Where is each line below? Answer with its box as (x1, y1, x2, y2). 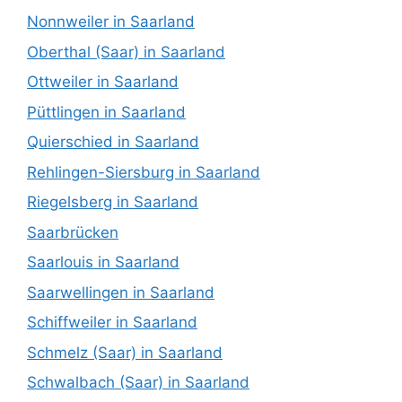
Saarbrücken (27, 223, 118, 241)
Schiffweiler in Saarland (27, 313, 197, 332)
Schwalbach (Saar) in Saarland (27, 373, 249, 392)
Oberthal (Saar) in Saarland (27, 42, 225, 61)
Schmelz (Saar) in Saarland (27, 343, 223, 362)
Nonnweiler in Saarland (27, 13, 195, 31)
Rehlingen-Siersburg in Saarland (27, 162, 260, 181)
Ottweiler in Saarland (27, 73, 179, 92)
